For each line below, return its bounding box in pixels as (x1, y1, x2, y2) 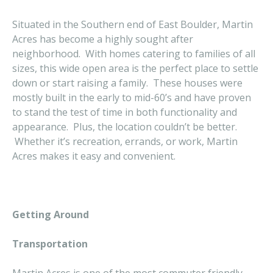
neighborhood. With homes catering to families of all (12, 47, 255, 60)
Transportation (12, 237, 88, 250)
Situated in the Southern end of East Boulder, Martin (12, 18, 253, 31)
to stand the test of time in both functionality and (12, 105, 237, 119)
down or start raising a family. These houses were (12, 76, 243, 90)
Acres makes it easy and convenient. (12, 149, 175, 163)
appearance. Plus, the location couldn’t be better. (12, 120, 237, 133)
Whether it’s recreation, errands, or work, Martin (12, 135, 238, 148)
